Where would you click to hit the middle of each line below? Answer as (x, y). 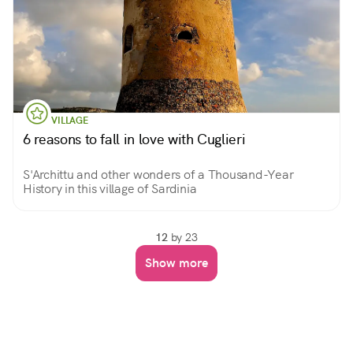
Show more (176, 263)
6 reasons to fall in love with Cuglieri (134, 139)
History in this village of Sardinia (110, 189)
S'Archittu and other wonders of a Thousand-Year (159, 175)
